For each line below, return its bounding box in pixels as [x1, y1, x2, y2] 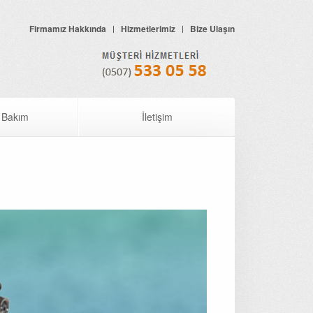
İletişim [141, 110, 173, 124]
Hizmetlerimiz [121, 22, 175, 35]
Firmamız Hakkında [29, 22, 106, 35]
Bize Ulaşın [190, 22, 235, 35]
